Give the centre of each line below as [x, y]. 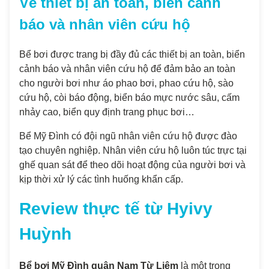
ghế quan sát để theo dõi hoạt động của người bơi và [132, 165]
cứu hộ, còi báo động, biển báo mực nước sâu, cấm [129, 97]
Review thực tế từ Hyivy [116, 208]
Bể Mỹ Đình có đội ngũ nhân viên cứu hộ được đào [128, 136]
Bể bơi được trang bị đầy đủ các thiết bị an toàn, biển [132, 54]
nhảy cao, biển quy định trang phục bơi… [107, 112]
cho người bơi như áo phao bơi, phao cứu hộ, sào [126, 83]
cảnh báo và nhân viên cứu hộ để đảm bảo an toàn [127, 68]
